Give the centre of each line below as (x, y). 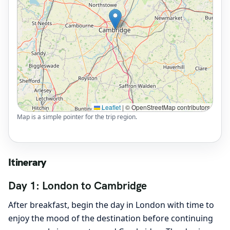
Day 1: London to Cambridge (78, 186)
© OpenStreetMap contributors (167, 107)
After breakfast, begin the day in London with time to (111, 205)
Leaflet (110, 107)
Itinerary (27, 162)
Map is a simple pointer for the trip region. (77, 117)
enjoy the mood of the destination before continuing (111, 218)
